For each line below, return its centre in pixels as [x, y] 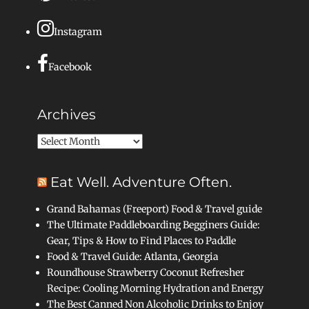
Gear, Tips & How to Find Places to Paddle [141, 241]
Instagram [78, 32]
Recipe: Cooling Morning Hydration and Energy [155, 288]
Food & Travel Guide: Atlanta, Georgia [133, 257]
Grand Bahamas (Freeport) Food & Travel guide [154, 209]
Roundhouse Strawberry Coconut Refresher [146, 272]
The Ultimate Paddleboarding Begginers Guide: [153, 225]
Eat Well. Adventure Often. [141, 182]
